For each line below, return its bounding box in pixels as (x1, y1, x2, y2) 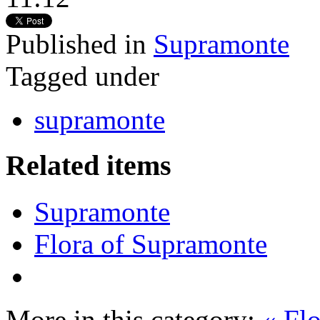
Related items (6, 149, 171, 182)
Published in (6, 28, 146, 59)
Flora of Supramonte (34, 229, 267, 259)
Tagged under (6, 60, 159, 91)
